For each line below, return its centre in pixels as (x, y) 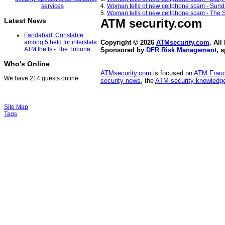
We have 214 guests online (41, 79)
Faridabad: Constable (54, 35)
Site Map (16, 107)
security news (121, 81)
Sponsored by (123, 50)
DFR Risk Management (181, 50)
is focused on (173, 73)
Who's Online (27, 64)
